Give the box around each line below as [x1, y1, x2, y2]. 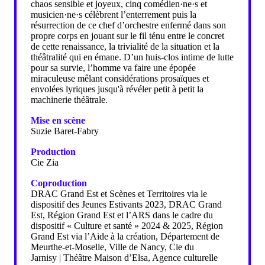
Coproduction [31, 177, 87, 188]
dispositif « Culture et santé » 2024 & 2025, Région [31, 220, 223, 231]
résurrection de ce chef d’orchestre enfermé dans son [31, 20, 226, 30]
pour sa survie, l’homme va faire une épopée [31, 62, 196, 73]
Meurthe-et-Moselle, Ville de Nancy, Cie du [31, 241, 194, 252]
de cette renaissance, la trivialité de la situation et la [31, 41, 219, 51]
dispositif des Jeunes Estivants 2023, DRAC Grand [31, 199, 222, 209]
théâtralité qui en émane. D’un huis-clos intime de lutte [31, 51, 234, 62]
